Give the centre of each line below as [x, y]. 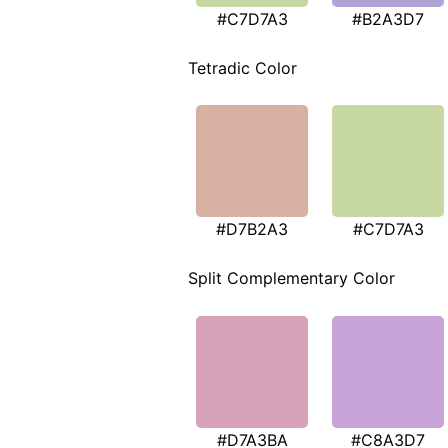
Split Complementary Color [291, 278]
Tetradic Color [242, 67]
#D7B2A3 [252, 229]
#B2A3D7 [388, 18]
